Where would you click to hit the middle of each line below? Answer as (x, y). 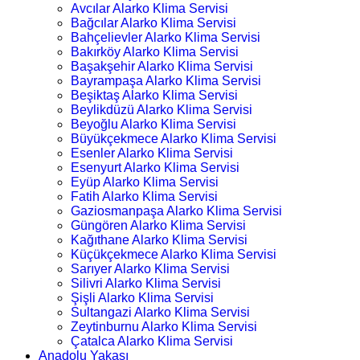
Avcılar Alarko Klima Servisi (149, 8)
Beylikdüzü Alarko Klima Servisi (162, 110)
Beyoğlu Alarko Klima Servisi (153, 124)
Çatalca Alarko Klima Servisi (152, 341)
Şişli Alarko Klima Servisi (142, 298)
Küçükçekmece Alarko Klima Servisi (174, 254)
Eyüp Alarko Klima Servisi (145, 182)
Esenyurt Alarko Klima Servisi (155, 168)
